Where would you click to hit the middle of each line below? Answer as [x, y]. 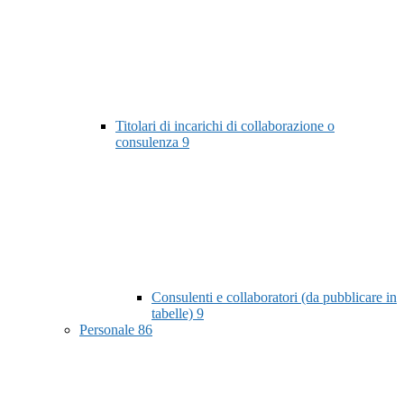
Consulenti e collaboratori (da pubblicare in [274, 298]
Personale [109, 330]
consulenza [149, 142]
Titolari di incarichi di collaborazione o [225, 126]
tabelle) [174, 314]
